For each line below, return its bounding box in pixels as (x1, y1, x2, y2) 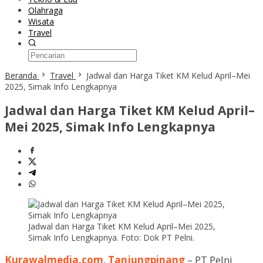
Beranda (5, 70, 37, 81)
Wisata (28, 16, 54, 27)
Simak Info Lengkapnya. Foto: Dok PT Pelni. (28, 231, 194, 243)
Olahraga (28, 5, 63, 16)
